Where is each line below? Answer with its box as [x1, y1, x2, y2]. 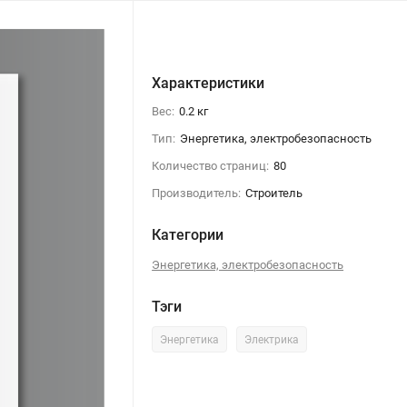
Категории [152, 225, 224, 243]
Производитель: [152, 185, 242, 200]
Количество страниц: [152, 158, 270, 173]
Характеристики [152, 74, 265, 92]
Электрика [244, 333, 300, 346]
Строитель [245, 185, 303, 200]
